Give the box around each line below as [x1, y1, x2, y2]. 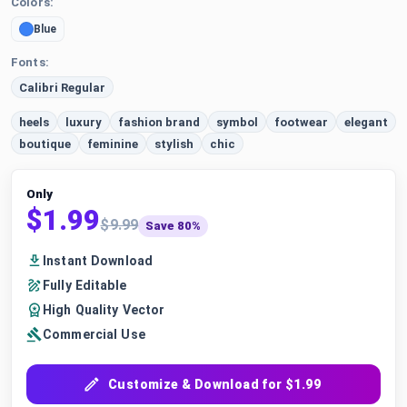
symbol [216, 114, 258, 129]
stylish [154, 136, 194, 151]
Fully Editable [43, 277, 126, 293]
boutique [19, 136, 71, 151]
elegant [344, 114, 388, 129]
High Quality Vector [43, 302, 165, 317]
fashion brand [118, 114, 200, 129]
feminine [87, 136, 138, 151]
